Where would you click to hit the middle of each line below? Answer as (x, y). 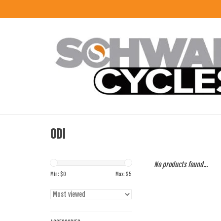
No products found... (181, 165)
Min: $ (57, 174)
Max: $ (122, 174)
